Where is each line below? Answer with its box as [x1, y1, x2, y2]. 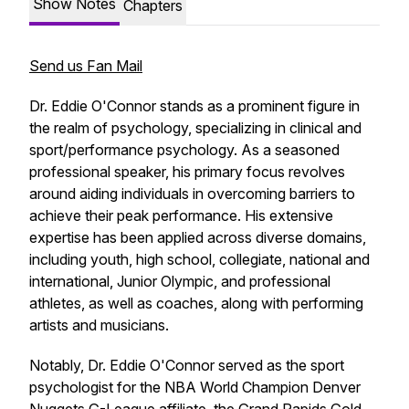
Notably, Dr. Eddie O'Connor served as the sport [29, 356, 344, 374]
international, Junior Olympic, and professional [29, 272, 330, 290]
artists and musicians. [29, 316, 169, 334]
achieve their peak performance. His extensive [29, 206, 333, 225]
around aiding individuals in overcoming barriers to [29, 184, 355, 203]
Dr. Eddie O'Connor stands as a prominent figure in [29, 97, 360, 115]
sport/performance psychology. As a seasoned [29, 141, 340, 159]
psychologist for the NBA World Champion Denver [29, 378, 361, 396]
